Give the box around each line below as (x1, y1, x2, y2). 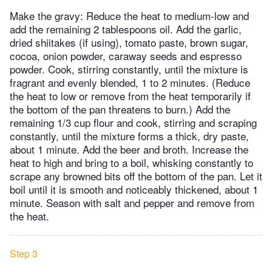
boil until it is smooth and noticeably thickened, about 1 (10, 182, 258, 197)
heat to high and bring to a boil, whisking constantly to (10, 155, 253, 171)
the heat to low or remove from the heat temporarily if (10, 88, 251, 104)
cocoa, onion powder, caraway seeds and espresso (10, 48, 242, 64)
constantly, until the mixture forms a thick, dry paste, (10, 128, 249, 144)
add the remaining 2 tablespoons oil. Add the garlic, (10, 21, 242, 37)
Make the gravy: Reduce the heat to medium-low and (10, 8, 249, 24)
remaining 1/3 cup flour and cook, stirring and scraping (10, 115, 257, 131)
